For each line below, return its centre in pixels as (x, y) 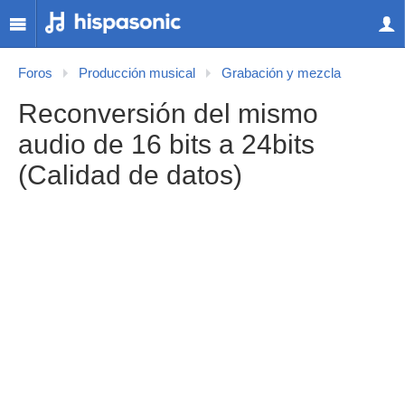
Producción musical (137, 73)
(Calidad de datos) (130, 175)
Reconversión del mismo (168, 113)
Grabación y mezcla (281, 73)
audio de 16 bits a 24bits (166, 144)
